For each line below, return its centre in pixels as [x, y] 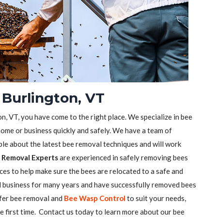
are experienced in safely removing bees [123, 157]
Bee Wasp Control [95, 198]
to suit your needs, [156, 198]
